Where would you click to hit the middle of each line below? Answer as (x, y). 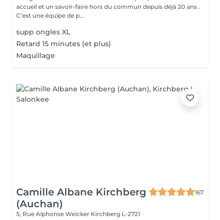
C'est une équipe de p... (50, 15)
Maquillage (36, 55)
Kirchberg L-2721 (115, 214)
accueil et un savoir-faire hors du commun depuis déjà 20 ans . (108, 7)
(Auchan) (40, 204)
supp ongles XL (43, 32)
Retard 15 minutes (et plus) (64, 44)
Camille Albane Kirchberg (81, 192)
